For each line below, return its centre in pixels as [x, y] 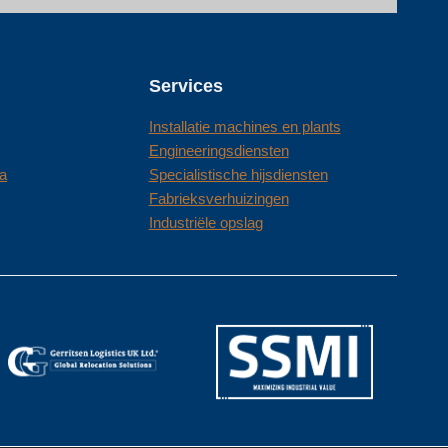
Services [185, 86]
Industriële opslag [205, 223]
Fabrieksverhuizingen [218, 199]
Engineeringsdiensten [218, 151]
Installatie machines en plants [244, 127]
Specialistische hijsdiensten [238, 175]
